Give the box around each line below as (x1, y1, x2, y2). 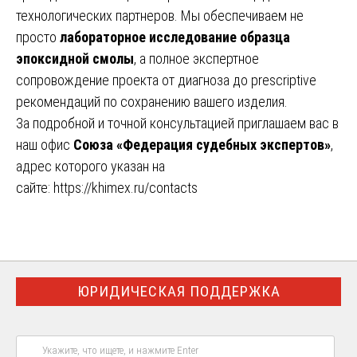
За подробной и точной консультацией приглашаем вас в (16, 114, 339, 131)
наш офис (16, 135, 73, 153)
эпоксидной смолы (16, 49, 134, 67)
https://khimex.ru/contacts (53, 178, 198, 196)
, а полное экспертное (134, 49, 259, 67)
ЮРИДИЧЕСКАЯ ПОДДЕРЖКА (76, 281, 280, 300)
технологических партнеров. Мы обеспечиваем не (16, 6, 304, 24)
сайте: (16, 178, 53, 196)
